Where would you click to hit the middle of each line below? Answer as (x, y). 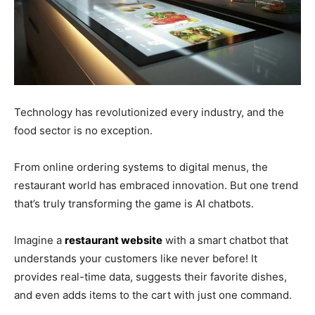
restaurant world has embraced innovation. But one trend (156, 185)
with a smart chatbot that (225, 240)
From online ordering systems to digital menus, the (141, 167)
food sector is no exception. (85, 130)
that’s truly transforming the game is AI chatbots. (135, 203)
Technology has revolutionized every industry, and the (149, 112)
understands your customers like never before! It (136, 258)
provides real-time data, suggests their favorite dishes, (150, 276)
